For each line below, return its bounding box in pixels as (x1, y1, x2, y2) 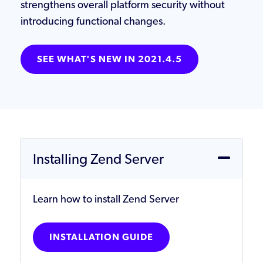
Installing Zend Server (33, 150, 164, 167)
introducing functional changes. (21, 15, 166, 27)
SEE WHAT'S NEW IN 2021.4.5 (37, 53, 182, 65)
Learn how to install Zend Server (33, 193, 179, 205)
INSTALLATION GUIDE (49, 231, 153, 242)
